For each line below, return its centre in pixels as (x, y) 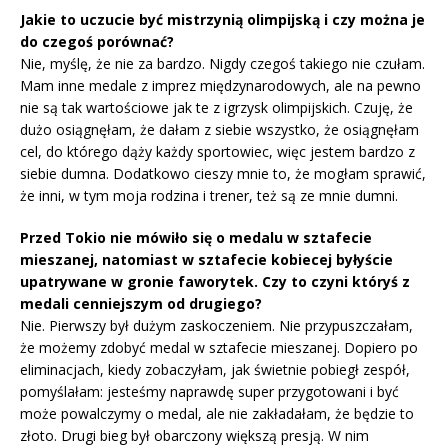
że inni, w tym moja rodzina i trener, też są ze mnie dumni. (209, 196)
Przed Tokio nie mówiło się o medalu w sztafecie (196, 238)
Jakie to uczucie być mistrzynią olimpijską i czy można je (222, 20)
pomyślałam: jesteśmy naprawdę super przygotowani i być (209, 392)
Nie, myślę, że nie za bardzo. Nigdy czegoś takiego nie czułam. (222, 64)
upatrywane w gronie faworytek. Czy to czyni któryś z (215, 282)
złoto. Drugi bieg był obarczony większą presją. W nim (194, 436)
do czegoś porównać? (97, 42)
